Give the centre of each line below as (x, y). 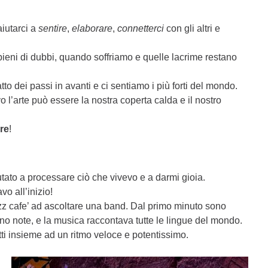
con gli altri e (192, 28)
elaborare (92, 28)
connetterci (141, 28)
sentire (53, 28)
